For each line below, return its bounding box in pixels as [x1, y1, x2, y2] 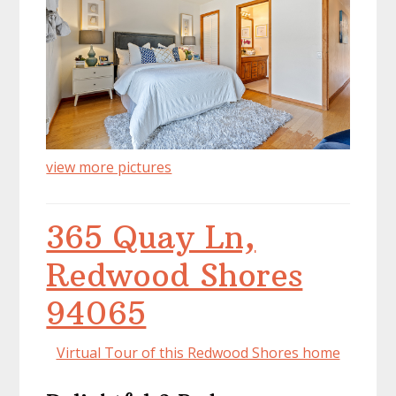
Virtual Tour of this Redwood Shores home [56, 342, 340, 362]
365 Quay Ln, [46, 217, 256, 257]
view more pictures [46, 156, 172, 177]
